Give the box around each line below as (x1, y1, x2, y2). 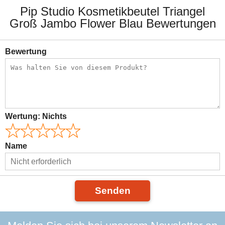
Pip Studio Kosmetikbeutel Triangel (20, 5, 205, 18)
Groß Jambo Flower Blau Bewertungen (9, 17, 216, 30)
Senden (94, 185, 131, 196)
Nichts (42, 112, 67, 121)
